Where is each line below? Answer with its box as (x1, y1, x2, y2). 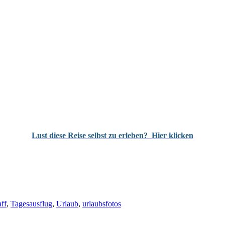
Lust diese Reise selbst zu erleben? (32, 131, 150, 140)
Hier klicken (152, 131, 193, 140)
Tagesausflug (11, 199, 52, 208)
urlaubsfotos (82, 199, 121, 208)
